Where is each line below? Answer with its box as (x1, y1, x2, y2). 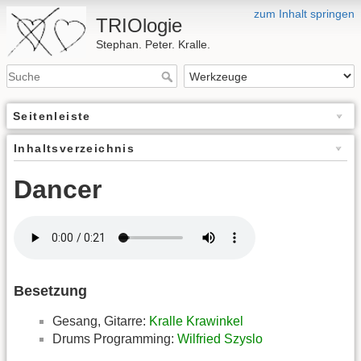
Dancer (14, 175, 102, 205)
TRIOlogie (96, 15, 183, 36)
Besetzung (14, 282, 87, 299)
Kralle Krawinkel (149, 313, 243, 328)
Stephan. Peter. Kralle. (96, 38, 211, 51)
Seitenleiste (13, 110, 91, 123)
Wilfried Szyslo (177, 331, 263, 346)
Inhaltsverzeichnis (14, 142, 135, 156)
